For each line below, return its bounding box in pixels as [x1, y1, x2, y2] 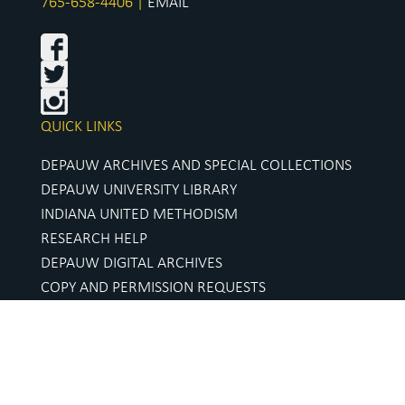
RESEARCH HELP [41, 230, 147, 248]
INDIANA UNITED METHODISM [41, 205, 238, 223]
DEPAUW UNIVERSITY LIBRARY [41, 181, 237, 199]
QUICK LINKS [41, 118, 122, 136]
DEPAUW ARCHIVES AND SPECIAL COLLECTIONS [41, 156, 352, 174]
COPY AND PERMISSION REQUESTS [41, 278, 266, 297]
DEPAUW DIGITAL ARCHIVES [41, 254, 222, 272]
